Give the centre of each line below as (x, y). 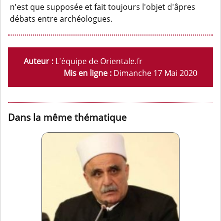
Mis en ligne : (88, 73)
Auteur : (38, 61)
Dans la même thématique (67, 117)
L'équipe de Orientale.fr (99, 61)
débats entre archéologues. (61, 19)
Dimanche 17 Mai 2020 (154, 73)
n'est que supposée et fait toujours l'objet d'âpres (103, 7)
